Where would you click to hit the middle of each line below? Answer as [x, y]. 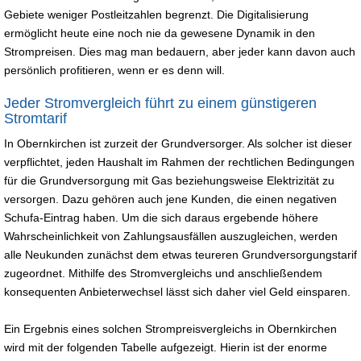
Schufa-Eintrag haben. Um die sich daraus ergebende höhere [161, 217]
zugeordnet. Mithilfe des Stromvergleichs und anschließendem [163, 273]
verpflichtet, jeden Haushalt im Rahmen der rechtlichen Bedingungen [179, 162]
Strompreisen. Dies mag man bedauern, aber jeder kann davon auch [180, 51]
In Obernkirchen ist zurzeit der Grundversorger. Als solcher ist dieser [178, 143]
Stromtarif [35, 118]
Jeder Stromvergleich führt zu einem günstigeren [160, 103]
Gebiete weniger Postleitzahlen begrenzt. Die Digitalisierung [156, 14]
